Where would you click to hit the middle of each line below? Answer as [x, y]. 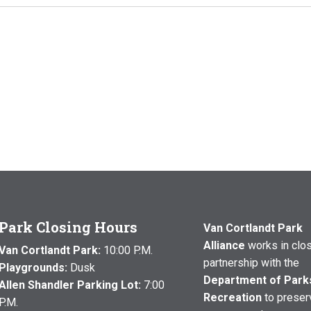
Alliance [224, 245]
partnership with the [251, 262]
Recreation [232, 297]
